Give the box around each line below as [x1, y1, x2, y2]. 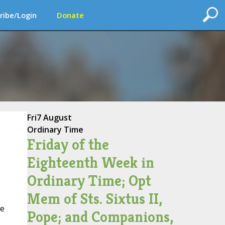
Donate [57, 10, 84, 20]
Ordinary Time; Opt [27, 171, 151, 190]
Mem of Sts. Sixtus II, [27, 189, 162, 208]
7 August [36, 112, 72, 123]
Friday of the [27, 135, 109, 154]
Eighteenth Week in [27, 153, 154, 172]
